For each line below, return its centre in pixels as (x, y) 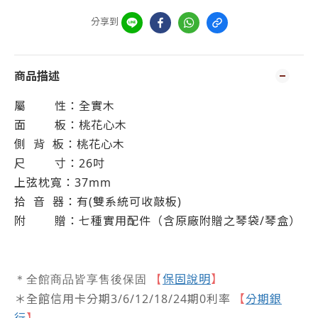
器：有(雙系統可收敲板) (117, 202)
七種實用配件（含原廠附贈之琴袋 (169, 221)
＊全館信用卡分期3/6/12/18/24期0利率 (122, 299)
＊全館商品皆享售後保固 (81, 279)
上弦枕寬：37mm (63, 182)
